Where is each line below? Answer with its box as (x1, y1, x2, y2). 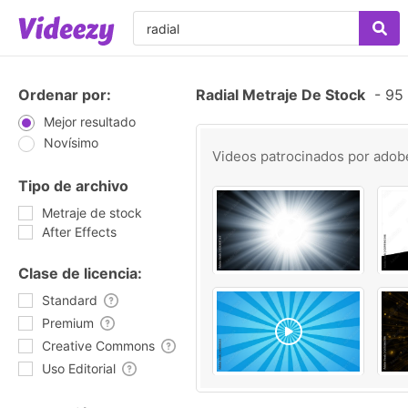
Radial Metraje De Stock (196, 86, 365, 104)
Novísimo (44, 135, 98, 150)
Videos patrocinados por (212, 148, 373, 165)
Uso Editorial (42, 361, 116, 376)
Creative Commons (42, 338, 155, 353)
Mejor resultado (44, 114, 136, 129)
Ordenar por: (18, 86, 111, 104)
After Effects (42, 224, 117, 240)
